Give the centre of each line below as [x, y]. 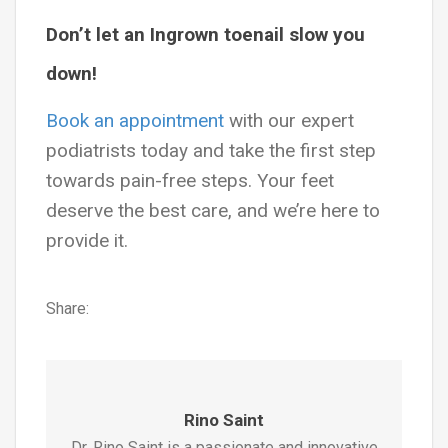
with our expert [289, 120]
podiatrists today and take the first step [211, 150]
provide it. [87, 240]
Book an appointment [135, 120]
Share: [67, 308]
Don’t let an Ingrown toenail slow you [205, 34]
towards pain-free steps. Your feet [190, 180]
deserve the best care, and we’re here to [213, 210]
